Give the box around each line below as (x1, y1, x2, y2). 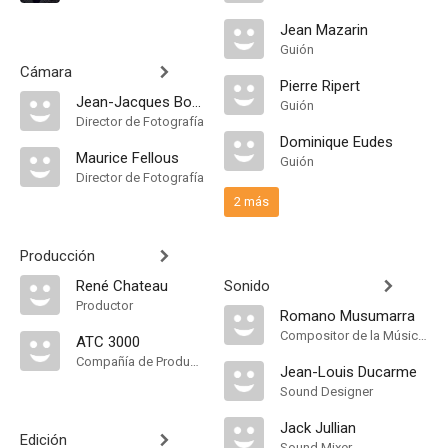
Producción (20, 247, 95, 265)
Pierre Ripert (280, 77, 360, 95)
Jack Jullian (280, 419, 356, 437)
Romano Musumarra (280, 307, 415, 325)
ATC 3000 (76, 333, 140, 351)
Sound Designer (280, 384, 373, 399)
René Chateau (76, 277, 168, 295)
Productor (76, 298, 133, 313)
